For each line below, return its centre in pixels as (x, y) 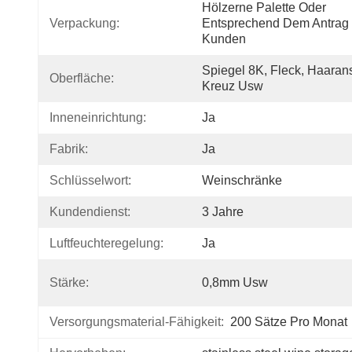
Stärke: (69, 282)
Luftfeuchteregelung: (106, 243)
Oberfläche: (82, 78)
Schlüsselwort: (90, 180)
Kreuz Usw (233, 86)
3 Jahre (223, 212)
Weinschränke (242, 180)
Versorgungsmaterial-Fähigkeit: (137, 322)
